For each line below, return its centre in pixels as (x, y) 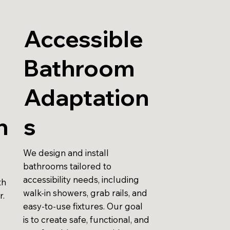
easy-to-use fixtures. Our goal (83, 206)
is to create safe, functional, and (87, 220)
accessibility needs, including (81, 180)
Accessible (83, 39)
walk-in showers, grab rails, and (85, 193)
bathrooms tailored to (68, 166)
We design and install (66, 153)
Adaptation (86, 97)
